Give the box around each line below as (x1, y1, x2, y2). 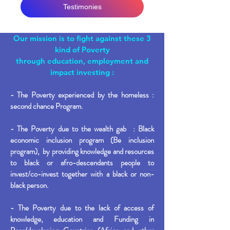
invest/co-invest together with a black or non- (10, 168, 154, 180)
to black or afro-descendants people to (10, 157, 154, 168)
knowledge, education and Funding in (10, 214, 154, 225)
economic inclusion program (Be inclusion (10, 135, 154, 146)
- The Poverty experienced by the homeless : (10, 89, 154, 101)
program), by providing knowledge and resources (10, 146, 154, 157)
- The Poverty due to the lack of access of (10, 202, 154, 214)
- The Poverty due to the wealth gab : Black (10, 123, 154, 135)
